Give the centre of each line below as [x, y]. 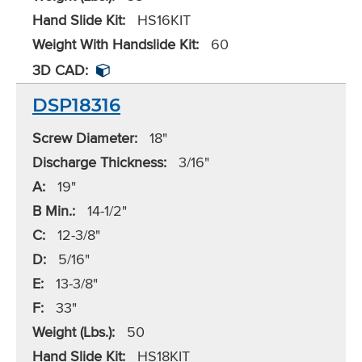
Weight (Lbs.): [74, 332]
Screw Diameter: [85, 138]
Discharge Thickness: [99, 162]
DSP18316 [76, 105]
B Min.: [54, 211]
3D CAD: [60, 70]
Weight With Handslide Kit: [116, 44]
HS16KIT [162, 20]
